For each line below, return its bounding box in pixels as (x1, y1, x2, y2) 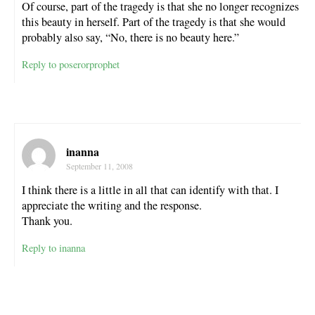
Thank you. (22, 212, 72, 229)
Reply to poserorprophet (22, 57, 120, 71)
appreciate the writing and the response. (22, 197, 202, 213)
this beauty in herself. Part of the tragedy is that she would (22, 13, 285, 30)
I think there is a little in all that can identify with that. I (22, 181, 278, 198)
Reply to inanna (22, 241, 85, 255)
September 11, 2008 (66, 160, 133, 172)
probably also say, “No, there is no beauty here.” (22, 29, 239, 45)
